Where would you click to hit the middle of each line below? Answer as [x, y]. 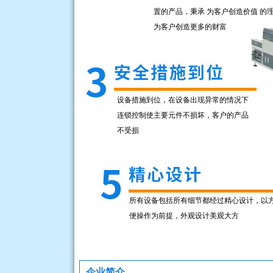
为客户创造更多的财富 [190, 27]
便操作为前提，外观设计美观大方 [184, 216]
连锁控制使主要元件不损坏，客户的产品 [183, 115]
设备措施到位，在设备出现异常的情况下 [183, 100]
